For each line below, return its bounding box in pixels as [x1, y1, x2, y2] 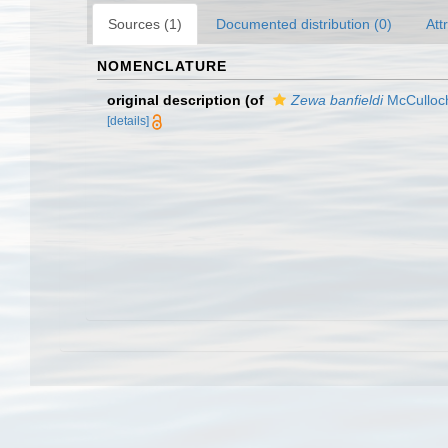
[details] [107, 114, 149, 128]
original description [107, 92, 241, 108]
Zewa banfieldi [291, 92, 383, 108]
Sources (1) [108, 16, 182, 32]
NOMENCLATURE [97, 58, 227, 74]
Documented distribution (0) [216, 16, 392, 32]
